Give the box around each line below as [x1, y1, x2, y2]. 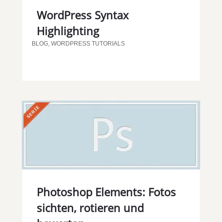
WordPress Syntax [36, 7, 129, 23]
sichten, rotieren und [36, 200, 144, 216]
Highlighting [36, 23, 99, 39]
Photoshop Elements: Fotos [36, 184, 176, 200]
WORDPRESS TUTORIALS [51, 40, 125, 48]
